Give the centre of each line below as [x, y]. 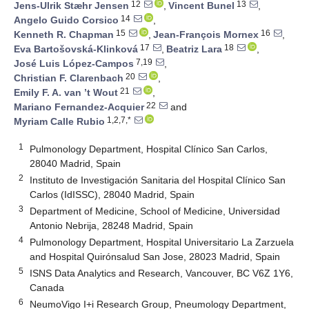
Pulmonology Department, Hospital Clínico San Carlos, [149, 149]
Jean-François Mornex [206, 35]
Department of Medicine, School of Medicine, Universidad [155, 211]
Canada [47, 287]
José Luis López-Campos [74, 64]
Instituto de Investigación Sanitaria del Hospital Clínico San [158, 180]
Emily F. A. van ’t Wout [66, 93]
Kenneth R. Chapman [64, 35]
